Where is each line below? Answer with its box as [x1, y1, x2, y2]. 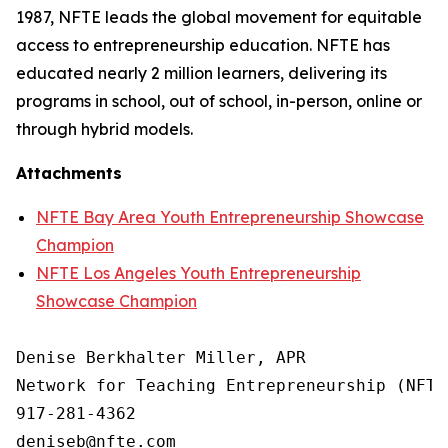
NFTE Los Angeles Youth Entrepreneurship [36, 263, 361, 283]
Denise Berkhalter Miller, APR [16, 348, 306, 367]
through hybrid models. [16, 119, 197, 139]
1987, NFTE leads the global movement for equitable [16, 7, 422, 27]
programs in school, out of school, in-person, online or [16, 91, 422, 111]
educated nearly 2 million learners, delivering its [16, 63, 387, 83]
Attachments [16, 163, 122, 183]
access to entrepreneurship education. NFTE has [16, 35, 390, 55]
